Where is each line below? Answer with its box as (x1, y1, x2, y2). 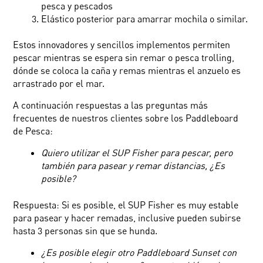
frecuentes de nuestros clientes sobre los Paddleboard (13, 112, 239, 124)
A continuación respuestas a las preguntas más (13, 99, 208, 112)
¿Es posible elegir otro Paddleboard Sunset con (41, 247, 237, 259)
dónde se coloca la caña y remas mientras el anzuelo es (13, 65, 241, 77)
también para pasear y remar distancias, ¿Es (41, 160, 225, 172)
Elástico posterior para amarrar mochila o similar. (41, 12, 248, 25)
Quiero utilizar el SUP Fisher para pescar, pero (41, 147, 233, 159)
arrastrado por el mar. (13, 77, 105, 90)
